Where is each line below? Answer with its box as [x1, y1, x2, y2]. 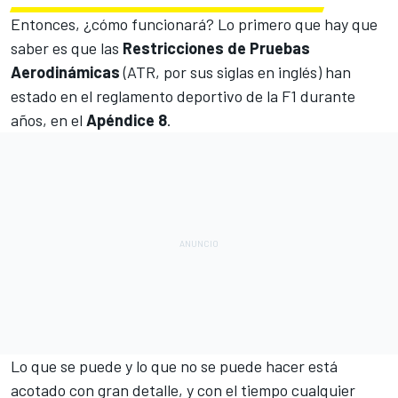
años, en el [11, 109, 83, 130]
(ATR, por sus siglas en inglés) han [120, 61, 351, 82]
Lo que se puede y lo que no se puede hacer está [11, 355, 338, 376]
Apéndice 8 [83, 109, 167, 130]
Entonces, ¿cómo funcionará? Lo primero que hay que [11, 13, 378, 34]
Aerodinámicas [11, 61, 120, 82]
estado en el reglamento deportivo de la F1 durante [11, 85, 355, 106]
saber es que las [11, 37, 123, 58]
